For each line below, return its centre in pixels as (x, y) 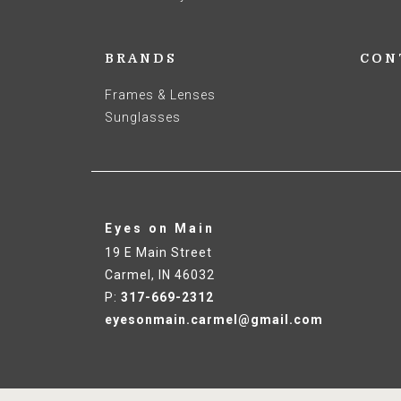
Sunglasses (143, 117)
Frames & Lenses (160, 95)
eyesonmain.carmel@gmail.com (214, 320)
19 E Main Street (158, 252)
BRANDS (141, 58)
